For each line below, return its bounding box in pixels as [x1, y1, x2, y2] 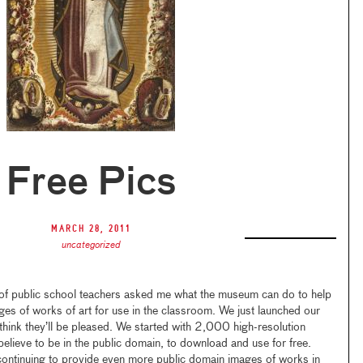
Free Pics [5, 165, 177, 203]
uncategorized [61, 241, 121, 250]
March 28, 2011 [50, 223, 131, 235]
